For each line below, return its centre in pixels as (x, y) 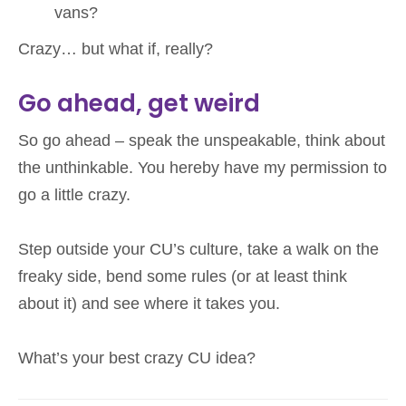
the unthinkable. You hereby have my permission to (203, 167)
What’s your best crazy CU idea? (137, 358)
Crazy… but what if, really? (116, 48)
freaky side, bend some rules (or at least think (183, 276)
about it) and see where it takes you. (149, 303)
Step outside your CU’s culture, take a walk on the (198, 249)
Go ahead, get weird (139, 103)
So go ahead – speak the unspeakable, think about (202, 140)
